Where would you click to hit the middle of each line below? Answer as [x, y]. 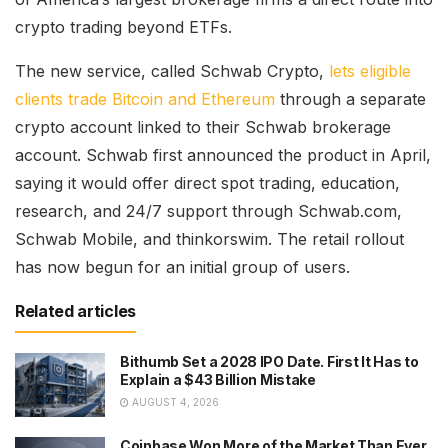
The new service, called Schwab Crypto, [172, 70]
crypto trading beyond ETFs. [123, 26]
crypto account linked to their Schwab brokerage [203, 126]
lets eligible [370, 70]
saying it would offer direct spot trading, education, [207, 182]
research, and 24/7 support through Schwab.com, [208, 210]
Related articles [75, 310]
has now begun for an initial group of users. [182, 266]
